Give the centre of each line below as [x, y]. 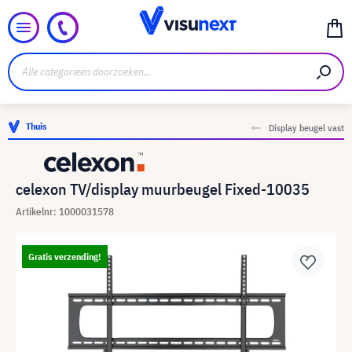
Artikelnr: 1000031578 [65, 212]
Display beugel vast [306, 128]
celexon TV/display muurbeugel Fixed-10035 [163, 189]
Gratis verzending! [65, 257]
